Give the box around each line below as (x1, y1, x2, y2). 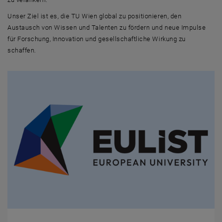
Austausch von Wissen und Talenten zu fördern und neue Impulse (7, 24, 206, 31)
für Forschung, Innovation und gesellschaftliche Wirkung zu (7, 35, 186, 43)
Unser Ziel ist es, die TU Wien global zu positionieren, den (7, 12, 182, 20)
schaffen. (7, 47, 36, 54)
